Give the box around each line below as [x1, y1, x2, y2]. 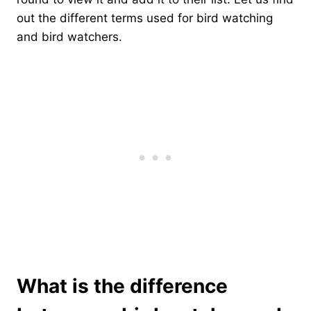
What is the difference [17, 274, 228, 298]
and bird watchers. [17, 29, 122, 44]
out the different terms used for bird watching [17, 10, 273, 25]
